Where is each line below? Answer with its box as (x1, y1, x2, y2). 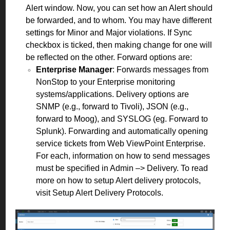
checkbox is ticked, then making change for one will (26, 40, 212, 49)
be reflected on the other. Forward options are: (26, 52, 192, 62)
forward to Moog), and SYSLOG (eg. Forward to (36, 114, 208, 123)
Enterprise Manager (36, 65, 112, 74)
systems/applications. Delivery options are (36, 89, 189, 99)
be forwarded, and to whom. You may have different (26, 15, 212, 25)
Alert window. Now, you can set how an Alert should (26, 3, 213, 12)
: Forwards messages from (112, 65, 208, 74)
